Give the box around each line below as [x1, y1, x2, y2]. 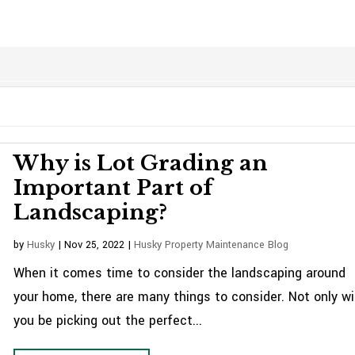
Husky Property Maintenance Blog [134, 238, 289, 252]
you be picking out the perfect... [13, 311, 203, 330]
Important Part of [13, 175, 213, 200]
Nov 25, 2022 [64, 238, 125, 252]
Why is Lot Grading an [13, 151, 269, 176]
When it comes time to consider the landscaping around [13, 264, 346, 282]
